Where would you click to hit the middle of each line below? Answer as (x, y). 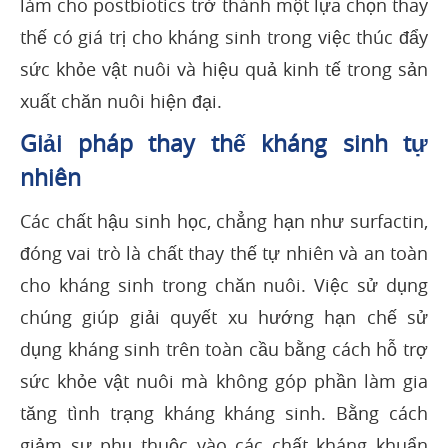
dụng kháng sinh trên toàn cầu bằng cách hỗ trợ (224, 349)
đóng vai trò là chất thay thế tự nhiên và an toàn (224, 253)
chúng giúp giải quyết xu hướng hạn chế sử (224, 317)
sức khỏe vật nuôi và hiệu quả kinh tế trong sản (224, 69)
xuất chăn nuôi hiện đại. (121, 101)
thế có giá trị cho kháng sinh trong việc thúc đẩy (224, 37)
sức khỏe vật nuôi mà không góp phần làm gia (224, 381)
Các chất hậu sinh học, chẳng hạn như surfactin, (224, 221)
